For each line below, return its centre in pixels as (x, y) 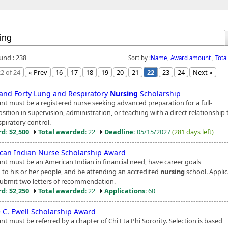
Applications (125, 191)
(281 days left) (193, 132)
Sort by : (139, 58)
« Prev (38, 72)
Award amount (191, 58)
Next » (203, 72)
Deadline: (120, 132)
